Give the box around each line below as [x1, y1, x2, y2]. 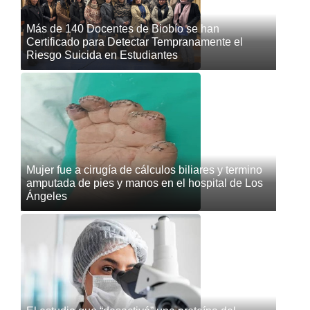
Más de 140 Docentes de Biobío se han [26, 23, 219, 35]
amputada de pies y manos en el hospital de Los [26, 177, 263, 189]
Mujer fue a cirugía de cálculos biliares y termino [26, 164, 262, 176]
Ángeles [26, 190, 67, 202]
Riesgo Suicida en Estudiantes [26, 49, 178, 61]
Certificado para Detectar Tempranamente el [26, 36, 243, 48]
